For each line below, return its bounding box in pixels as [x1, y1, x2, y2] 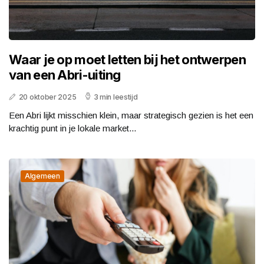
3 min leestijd [93, 92, 138, 101]
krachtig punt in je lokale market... [9, 123, 136, 133]
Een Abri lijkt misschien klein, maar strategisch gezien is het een [9, 110, 253, 120]
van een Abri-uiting [9, 67, 121, 82]
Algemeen [25, 171, 60, 180]
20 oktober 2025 [18, 92, 77, 101]
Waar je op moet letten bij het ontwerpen [9, 51, 246, 67]
